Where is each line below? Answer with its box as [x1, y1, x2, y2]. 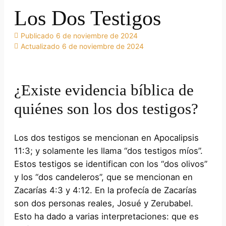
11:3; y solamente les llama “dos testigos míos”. [14, 145, 203, 156]
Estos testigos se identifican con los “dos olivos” [14, 158, 207, 169]
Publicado [21, 31, 53, 40]
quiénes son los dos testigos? [14, 99, 198, 118]
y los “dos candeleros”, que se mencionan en [14, 172, 193, 182]
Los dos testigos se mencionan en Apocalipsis [14, 132, 199, 143]
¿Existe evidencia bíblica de [14, 81, 194, 99]
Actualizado [21, 42, 60, 51]
